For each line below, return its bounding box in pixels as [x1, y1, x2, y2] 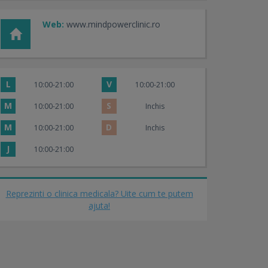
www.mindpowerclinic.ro [66, 19, 160, 31]
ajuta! [89, 200, 110, 212]
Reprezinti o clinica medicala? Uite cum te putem [5, 188, 193, 200]
